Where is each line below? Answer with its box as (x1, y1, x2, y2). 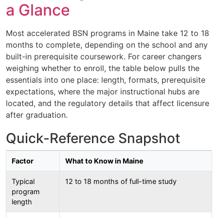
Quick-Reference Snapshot (6, 129, 180, 146)
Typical (11, 177, 35, 185)
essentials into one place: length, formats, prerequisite (6, 74, 205, 85)
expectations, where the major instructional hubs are (6, 86, 200, 96)
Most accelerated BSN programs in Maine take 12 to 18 (6, 28, 209, 38)
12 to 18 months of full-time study (65, 177, 177, 185)
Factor (11, 156, 34, 165)
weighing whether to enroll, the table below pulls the (6, 63, 200, 73)
